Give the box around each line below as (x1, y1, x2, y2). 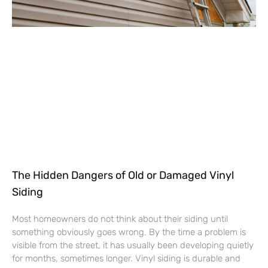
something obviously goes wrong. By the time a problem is (12, 226, 246, 237)
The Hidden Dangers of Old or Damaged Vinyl (12, 168, 234, 182)
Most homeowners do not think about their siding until (12, 213, 228, 224)
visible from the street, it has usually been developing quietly (12, 239, 254, 251)
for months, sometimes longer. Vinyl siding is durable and (12, 252, 240, 264)
